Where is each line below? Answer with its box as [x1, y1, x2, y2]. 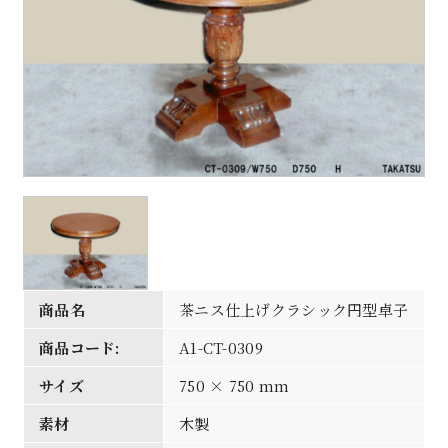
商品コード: [38, 336, 120, 358]
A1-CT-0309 [178, 336, 263, 358]
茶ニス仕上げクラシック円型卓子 [178, 298, 409, 320]
